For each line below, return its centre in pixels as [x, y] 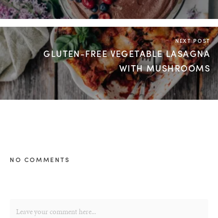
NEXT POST [193, 40]
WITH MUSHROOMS [164, 68]
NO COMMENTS [40, 159]
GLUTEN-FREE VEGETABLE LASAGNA [127, 53]
